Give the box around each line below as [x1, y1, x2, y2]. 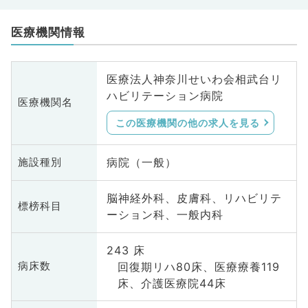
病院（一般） [106, 155, 177, 170]
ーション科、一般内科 [106, 208, 223, 222]
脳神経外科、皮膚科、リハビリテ [106, 191, 282, 206]
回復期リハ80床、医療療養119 [117, 259, 280, 274]
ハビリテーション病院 [106, 89, 223, 103]
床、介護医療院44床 [117, 276, 226, 290]
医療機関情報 [10, 25, 85, 40]
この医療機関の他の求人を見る [115, 117, 260, 129]
